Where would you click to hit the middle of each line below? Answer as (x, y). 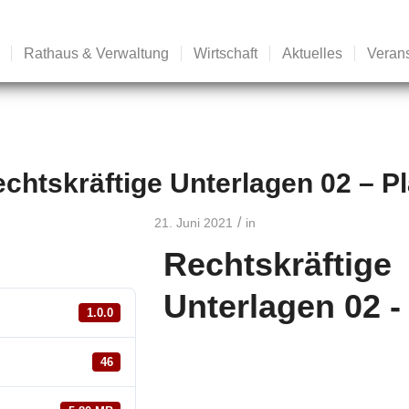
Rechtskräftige (278, 264)
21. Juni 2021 (193, 223)
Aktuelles (313, 53)
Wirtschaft (226, 53)
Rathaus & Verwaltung (97, 53)
